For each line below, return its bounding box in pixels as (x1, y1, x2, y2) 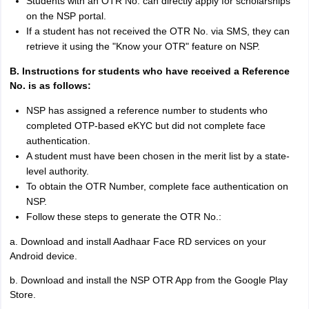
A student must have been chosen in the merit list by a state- (26, 150, 290, 161)
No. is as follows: (9, 80, 91, 91)
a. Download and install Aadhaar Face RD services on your (9, 236, 266, 247)
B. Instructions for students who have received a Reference (9, 66, 290, 77)
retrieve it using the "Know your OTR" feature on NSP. (26, 41, 260, 52)
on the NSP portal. (26, 10, 106, 21)
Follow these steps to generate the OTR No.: (26, 211, 221, 222)
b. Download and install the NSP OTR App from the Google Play (9, 275, 288, 286)
